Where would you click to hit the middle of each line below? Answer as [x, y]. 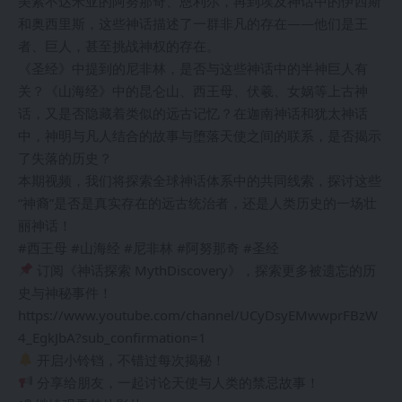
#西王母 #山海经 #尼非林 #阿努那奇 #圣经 [149, 247]
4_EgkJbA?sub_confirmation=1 [112, 337]
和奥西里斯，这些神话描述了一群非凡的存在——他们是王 [193, 23]
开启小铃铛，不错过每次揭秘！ [130, 359]
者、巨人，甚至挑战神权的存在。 [119, 45]
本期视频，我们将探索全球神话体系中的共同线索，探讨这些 [200, 180]
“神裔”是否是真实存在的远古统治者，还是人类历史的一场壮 [197, 202]
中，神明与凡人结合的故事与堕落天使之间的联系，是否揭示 [200, 135]
